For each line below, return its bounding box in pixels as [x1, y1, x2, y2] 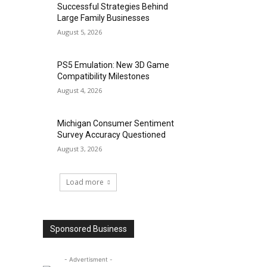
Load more [66, 177, 104, 188]
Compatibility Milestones [57, 72, 150, 82]
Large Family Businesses [57, 13, 150, 23]
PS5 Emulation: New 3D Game [57, 60, 170, 70]
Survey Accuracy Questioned [57, 130, 166, 140]
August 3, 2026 [57, 144, 103, 154]
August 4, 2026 [57, 86, 103, 95]
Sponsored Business [49, 224, 127, 234]
